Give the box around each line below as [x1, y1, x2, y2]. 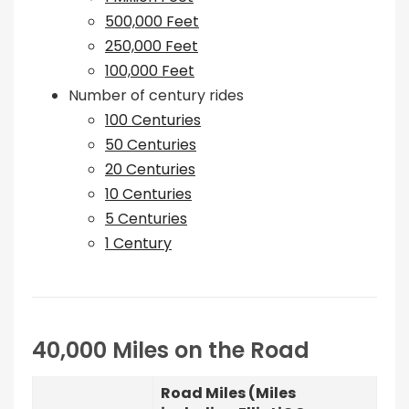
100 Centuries [105, 110, 201, 131]
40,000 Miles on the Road [32, 335, 309, 365]
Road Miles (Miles [161, 383, 296, 404]
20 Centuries [105, 159, 195, 180]
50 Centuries [105, 134, 196, 155]
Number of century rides [68, 85, 244, 106]
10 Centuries [105, 184, 192, 204]
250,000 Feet [105, 36, 198, 57]
